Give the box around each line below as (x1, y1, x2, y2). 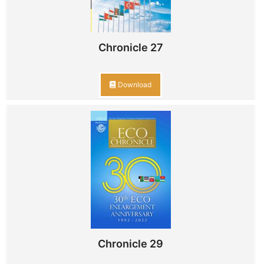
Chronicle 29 (98, 237, 163, 250)
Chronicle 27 (98, 41, 163, 54)
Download (116, 80, 151, 90)
